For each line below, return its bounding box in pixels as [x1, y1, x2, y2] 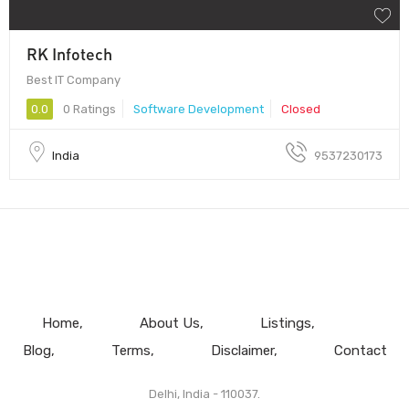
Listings [259, 314, 311, 331]
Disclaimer [210, 341, 274, 359]
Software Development [133, 101, 264, 116]
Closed [281, 101, 320, 116]
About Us [139, 314, 200, 331]
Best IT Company [26, 72, 121, 87]
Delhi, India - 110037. [149, 386, 260, 401]
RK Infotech [26, 43, 112, 64]
